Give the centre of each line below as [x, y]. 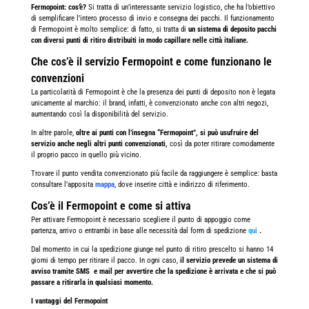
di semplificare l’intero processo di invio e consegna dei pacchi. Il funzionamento [152, 18]
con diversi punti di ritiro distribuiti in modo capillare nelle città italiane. [139, 40]
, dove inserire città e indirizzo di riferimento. [182, 184]
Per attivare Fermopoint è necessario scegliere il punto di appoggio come [140, 219]
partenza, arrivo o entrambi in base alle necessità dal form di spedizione [139, 230]
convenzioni [57, 78]
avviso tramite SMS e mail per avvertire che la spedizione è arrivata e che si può [153, 271]
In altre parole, [53, 132]
